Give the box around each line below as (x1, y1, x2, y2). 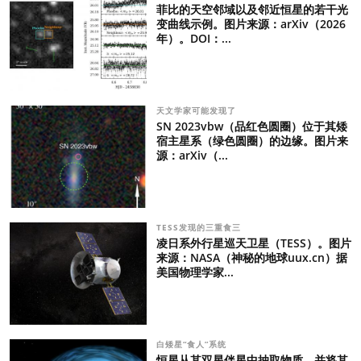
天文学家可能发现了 (156, 104, 239, 116)
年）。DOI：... (156, 30, 231, 46)
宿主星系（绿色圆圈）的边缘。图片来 (156, 132, 348, 148)
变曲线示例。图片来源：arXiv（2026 (156, 15, 346, 31)
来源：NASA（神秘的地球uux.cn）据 (156, 250, 347, 266)
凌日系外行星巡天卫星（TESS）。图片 (156, 235, 351, 251)
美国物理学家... (156, 264, 234, 280)
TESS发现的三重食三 (156, 222, 244, 234)
